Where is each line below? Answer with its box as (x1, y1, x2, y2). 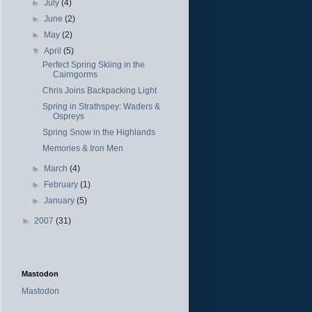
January (44, 195, 77, 205)
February (44, 179, 81, 189)
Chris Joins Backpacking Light (42, 85, 157, 95)
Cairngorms (52, 69, 97, 79)
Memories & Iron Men (42, 143, 123, 153)
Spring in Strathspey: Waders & (42, 101, 160, 111)
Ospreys (52, 111, 84, 121)
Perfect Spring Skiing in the (42, 59, 145, 70)
